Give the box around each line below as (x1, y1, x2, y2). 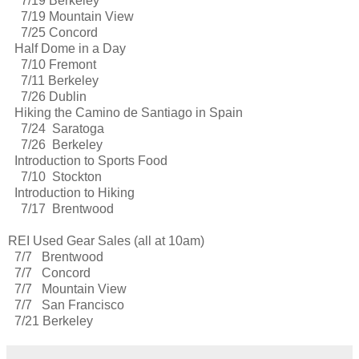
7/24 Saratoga (8, 121, 104, 135)
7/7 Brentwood (8, 249, 103, 264)
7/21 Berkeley (8, 313, 93, 328)
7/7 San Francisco (8, 297, 124, 312)
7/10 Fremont (8, 57, 96, 71)
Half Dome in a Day (8, 41, 126, 55)
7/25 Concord (8, 25, 98, 39)
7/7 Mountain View (8, 281, 127, 296)
